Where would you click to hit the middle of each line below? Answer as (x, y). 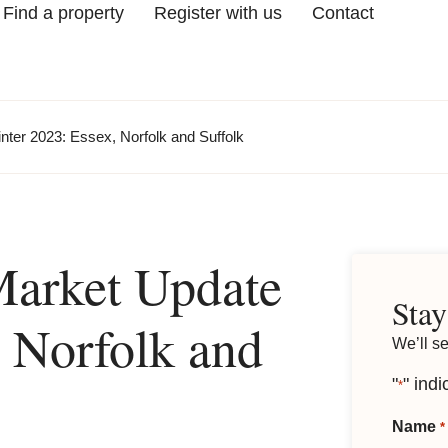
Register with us (217, 13)
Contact (342, 13)
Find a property (63, 13)
